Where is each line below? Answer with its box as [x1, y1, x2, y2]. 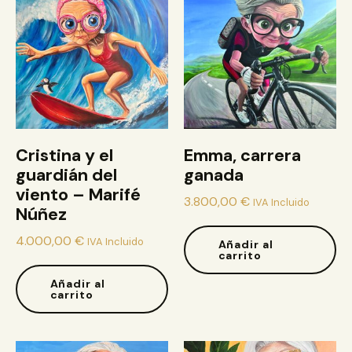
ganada [184, 163, 244, 186]
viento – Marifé [16, 183, 141, 206]
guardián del [16, 163, 117, 186]
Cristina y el [16, 144, 113, 167]
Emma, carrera [184, 144, 301, 167]
